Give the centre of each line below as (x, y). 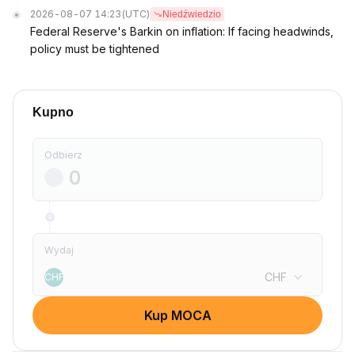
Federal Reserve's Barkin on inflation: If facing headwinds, (182, 31)
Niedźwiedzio (192, 14)
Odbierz (63, 155)
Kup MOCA (177, 315)
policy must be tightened (95, 49)
